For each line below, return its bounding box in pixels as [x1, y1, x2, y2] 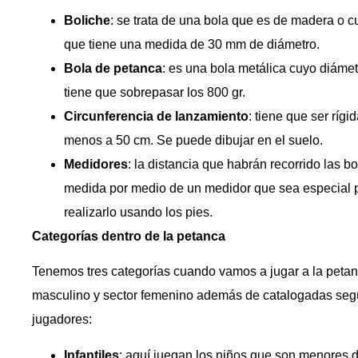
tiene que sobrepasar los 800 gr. [64, 85, 245, 99]
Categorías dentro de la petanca [32, 229, 225, 243]
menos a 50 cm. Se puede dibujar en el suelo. [64, 133, 323, 147]
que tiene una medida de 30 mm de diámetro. [64, 37, 320, 51]
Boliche [64, 13, 110, 27]
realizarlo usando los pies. [64, 205, 213, 219]
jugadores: [32, 312, 92, 327]
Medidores [64, 157, 128, 171]
